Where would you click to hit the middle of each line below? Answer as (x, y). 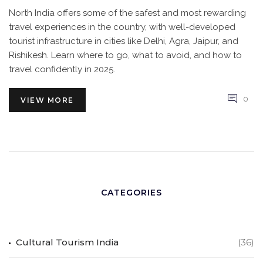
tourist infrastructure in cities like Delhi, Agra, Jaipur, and (124, 41)
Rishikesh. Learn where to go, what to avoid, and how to (125, 55)
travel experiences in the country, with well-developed (122, 27)
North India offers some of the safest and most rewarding (127, 13)
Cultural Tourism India (67, 242)
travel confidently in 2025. (62, 70)
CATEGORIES (131, 193)
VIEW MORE (47, 100)
